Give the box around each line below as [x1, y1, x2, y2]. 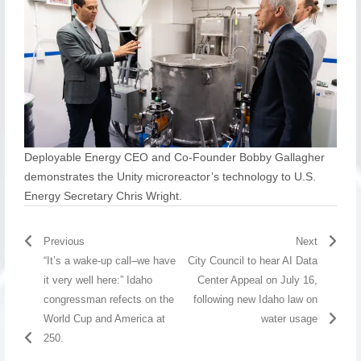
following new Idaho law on [193, 293, 318, 305]
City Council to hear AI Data [188, 254, 318, 267]
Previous [43, 234, 85, 247]
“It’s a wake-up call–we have [43, 254, 176, 267]
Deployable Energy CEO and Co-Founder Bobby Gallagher [23, 150, 325, 164]
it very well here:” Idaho [43, 273, 152, 286]
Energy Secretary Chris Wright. [23, 189, 182, 202]
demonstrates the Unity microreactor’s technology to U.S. [23, 169, 316, 183]
